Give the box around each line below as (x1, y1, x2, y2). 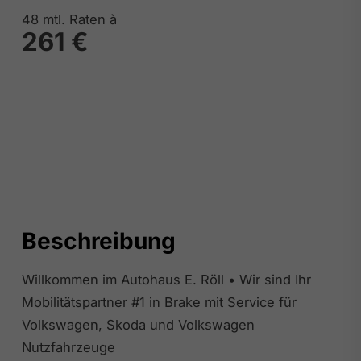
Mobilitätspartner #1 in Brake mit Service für (21, 294, 297, 311)
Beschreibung (21, 227, 176, 255)
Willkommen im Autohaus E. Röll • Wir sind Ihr (21, 272, 311, 288)
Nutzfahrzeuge (21, 339, 115, 356)
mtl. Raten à (38, 10, 117, 27)
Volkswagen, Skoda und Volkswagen (21, 317, 255, 334)
